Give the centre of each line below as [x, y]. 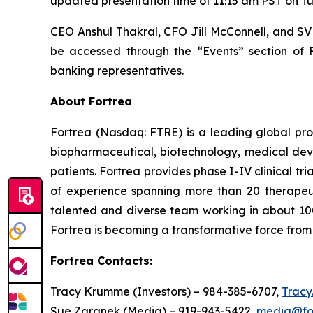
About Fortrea [91, 102]
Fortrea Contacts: [101, 261]
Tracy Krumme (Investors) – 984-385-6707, [166, 292]
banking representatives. [117, 71]
